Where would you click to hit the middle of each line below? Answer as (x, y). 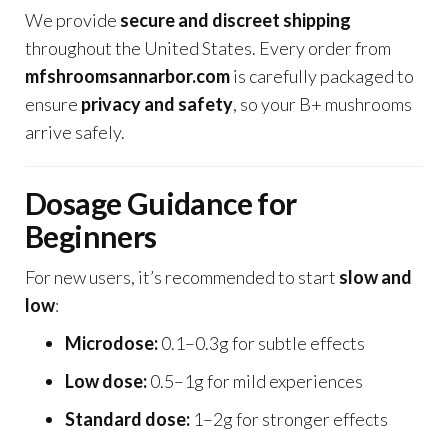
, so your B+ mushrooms (322, 104)
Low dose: (106, 381)
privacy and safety (157, 104)
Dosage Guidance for (161, 203)
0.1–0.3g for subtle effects (261, 343)
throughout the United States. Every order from (208, 48)
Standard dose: (127, 419)
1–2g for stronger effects (289, 419)
